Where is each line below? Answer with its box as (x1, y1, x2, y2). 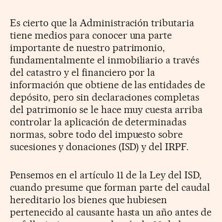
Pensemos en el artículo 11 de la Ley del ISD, (10, 168, 202, 181)
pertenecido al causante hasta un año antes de (10, 206, 212, 218)
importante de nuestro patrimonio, (10, 41, 166, 54)
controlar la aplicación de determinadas (10, 115, 187, 128)
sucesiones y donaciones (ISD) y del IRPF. (10, 140, 189, 153)
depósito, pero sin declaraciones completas (10, 91, 200, 103)
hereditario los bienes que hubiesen (10, 193, 167, 206)
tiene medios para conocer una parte (10, 29, 172, 41)
